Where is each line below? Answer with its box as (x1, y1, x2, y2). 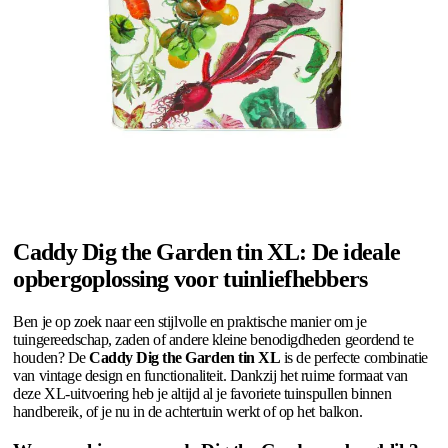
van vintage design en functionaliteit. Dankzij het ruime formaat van (13, 367, 408, 385)
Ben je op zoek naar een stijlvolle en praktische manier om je (13, 313, 367, 331)
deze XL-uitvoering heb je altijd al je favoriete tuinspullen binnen (13, 385, 392, 403)
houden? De (13, 349, 90, 367)
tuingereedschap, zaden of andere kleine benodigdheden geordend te (13, 331, 414, 349)
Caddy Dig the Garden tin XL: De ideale (13, 239, 401, 266)
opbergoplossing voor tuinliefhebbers (13, 266, 368, 293)
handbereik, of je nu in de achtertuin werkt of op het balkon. (13, 403, 363, 421)
